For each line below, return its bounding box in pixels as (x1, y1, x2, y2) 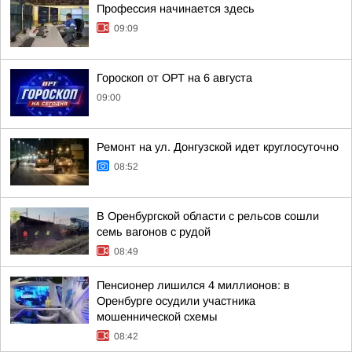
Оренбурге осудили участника (97, 295, 255, 307)
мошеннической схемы (97, 310, 217, 323)
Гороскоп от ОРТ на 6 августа (97, 71, 252, 84)
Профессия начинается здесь (97, 2, 255, 15)
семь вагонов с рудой (97, 225, 211, 238)
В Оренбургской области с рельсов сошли (97, 210, 319, 222)
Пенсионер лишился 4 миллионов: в (97, 279, 290, 291)
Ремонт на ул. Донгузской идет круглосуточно (97, 141, 339, 153)
